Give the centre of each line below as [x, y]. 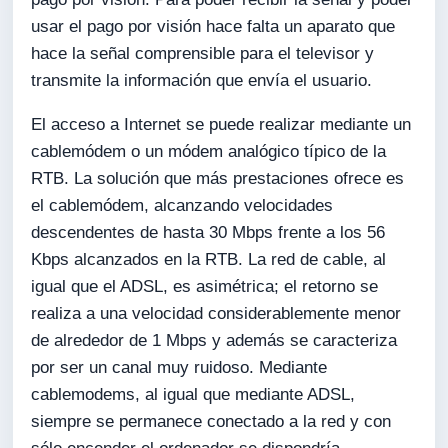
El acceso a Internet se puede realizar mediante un [221, 124]
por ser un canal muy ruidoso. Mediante [179, 367]
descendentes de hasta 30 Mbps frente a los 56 [208, 232]
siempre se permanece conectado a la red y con [211, 421]
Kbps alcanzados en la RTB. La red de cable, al [209, 259]
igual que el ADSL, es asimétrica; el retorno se [205, 286]
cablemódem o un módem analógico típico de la [209, 151]
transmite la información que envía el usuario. [202, 81]
